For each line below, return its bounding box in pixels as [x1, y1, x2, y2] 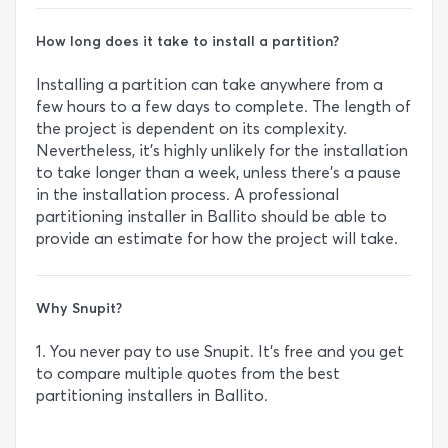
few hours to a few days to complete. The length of [36, 96, 411, 116]
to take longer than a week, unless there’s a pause [36, 162, 401, 182]
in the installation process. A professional [36, 184, 339, 204]
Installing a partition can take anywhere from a [36, 74, 383, 94]
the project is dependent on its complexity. [36, 118, 347, 138]
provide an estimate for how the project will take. [36, 228, 398, 248]
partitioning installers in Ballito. [36, 385, 268, 405]
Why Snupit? [36, 298, 122, 317]
